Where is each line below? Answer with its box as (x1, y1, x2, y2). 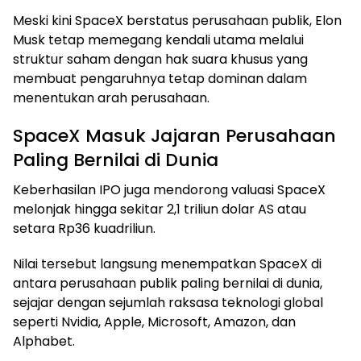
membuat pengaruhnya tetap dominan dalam (13, 68, 307, 88)
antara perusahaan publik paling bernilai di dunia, (13, 273, 322, 293)
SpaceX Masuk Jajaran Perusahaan (13, 122, 336, 148)
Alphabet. (13, 331, 75, 351)
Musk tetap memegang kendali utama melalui (13, 30, 304, 49)
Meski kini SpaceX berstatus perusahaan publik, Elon (13, 10, 342, 30)
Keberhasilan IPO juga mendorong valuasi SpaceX (13, 180, 326, 199)
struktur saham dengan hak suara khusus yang (13, 49, 308, 68)
